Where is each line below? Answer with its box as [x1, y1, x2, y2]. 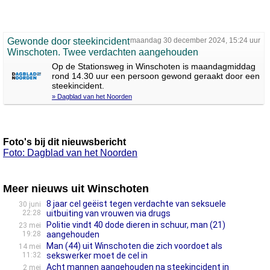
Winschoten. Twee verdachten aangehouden [7, 47, 198, 57]
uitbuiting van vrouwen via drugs [46, 209, 171, 218]
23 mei [19, 221, 41, 230]
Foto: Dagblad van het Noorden [3, 148, 137, 158]
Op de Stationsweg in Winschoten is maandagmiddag [52, 61, 256, 71]
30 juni [19, 200, 41, 209]
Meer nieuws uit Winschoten [3, 183, 149, 195]
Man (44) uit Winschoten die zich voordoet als [46, 241, 222, 251]
